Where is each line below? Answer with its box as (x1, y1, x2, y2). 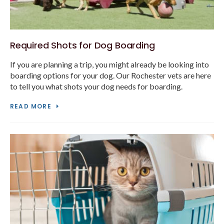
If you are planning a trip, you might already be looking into (10, 59, 209, 69)
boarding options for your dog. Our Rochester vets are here (10, 70, 211, 80)
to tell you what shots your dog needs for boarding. (10, 81, 182, 91)
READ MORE (10, 102, 51, 111)
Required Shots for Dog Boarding (10, 39, 155, 52)
